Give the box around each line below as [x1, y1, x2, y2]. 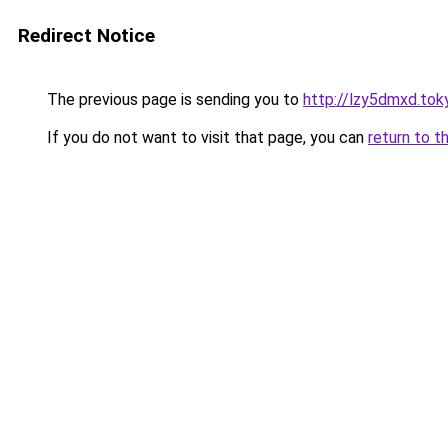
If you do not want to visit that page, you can [43, 128, 368, 147]
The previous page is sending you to [43, 90, 303, 109]
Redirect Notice [18, 24, 155, 47]
